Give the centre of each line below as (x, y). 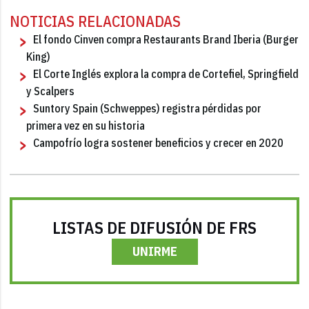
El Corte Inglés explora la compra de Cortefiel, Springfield (166, 73)
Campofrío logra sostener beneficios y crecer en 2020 (159, 142)
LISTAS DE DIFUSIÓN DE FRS (154, 227)
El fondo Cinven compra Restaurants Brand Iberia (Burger (166, 39)
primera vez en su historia (86, 125)
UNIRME (154, 251)
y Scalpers (51, 91)
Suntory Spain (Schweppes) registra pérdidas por (148, 108)
